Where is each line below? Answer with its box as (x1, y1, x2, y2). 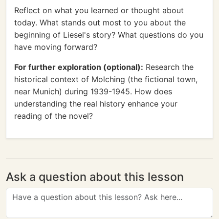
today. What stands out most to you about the (14, 18, 186, 27)
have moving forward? (14, 42, 97, 52)
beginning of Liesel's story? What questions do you (14, 30, 203, 40)
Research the (143, 62, 194, 72)
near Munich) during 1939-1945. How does (14, 87, 172, 96)
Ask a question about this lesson (6, 170, 184, 184)
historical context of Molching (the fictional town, (14, 74, 197, 84)
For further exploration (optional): (14, 62, 143, 72)
